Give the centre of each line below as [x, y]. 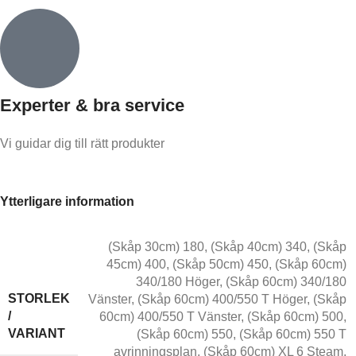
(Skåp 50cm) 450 [221, 264]
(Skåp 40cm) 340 [259, 246]
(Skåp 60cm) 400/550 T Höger [222, 299]
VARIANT [37, 334]
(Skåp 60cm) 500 [295, 316]
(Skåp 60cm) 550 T [293, 334]
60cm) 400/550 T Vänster [170, 316]
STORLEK [39, 299]
